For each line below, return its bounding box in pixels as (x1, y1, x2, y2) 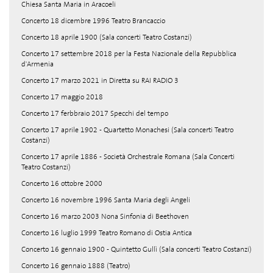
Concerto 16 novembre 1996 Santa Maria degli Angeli (21, 195, 190, 205)
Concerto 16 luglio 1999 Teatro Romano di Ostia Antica (21, 228, 192, 238)
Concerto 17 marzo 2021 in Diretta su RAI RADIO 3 (21, 76, 179, 85)
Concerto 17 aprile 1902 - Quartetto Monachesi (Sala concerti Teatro (21, 125, 233, 135)
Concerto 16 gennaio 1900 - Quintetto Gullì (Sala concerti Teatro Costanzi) (21, 244, 252, 254)
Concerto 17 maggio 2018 (21, 92, 103, 102)
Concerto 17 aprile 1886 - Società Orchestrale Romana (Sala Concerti (21, 152, 235, 161)
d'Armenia (21, 59, 54, 69)
